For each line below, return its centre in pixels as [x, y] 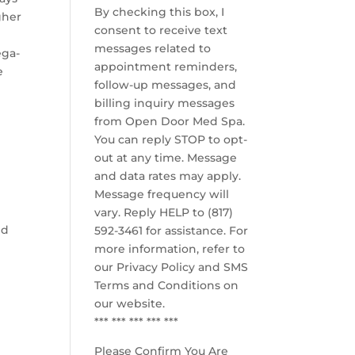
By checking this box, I [160, 12]
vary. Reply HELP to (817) [164, 212]
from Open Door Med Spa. [170, 121]
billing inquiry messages [165, 103]
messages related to [153, 48]
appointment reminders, [166, 67]
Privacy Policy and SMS [183, 267]
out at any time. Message [166, 158]
